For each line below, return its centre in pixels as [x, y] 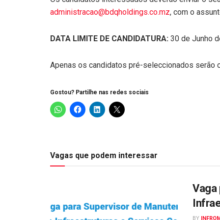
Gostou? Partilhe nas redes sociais [99, 93]
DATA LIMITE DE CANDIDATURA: [109, 39]
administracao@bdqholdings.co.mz [110, 12]
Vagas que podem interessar [104, 156]
